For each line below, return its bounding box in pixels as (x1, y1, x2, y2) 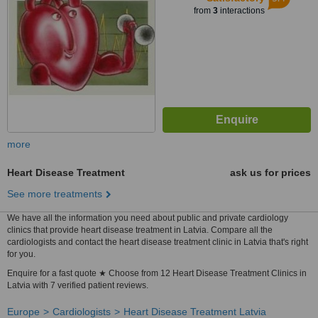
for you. (7, 249, 35, 259)
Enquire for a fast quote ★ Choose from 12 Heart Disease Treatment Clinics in (7, 268, 307, 278)
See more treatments (7, 188, 102, 199)
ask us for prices (230, 167, 311, 178)
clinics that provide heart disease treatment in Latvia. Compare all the (7, 225, 273, 235)
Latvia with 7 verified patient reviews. (7, 280, 148, 290)
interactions (217, 6, 265, 16)
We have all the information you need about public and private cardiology (7, 213, 288, 223)
